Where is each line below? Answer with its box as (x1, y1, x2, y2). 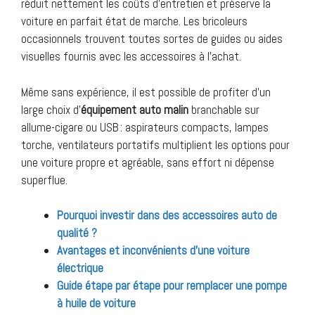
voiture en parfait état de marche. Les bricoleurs (21, 13, 247, 30)
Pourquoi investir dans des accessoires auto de (57, 207, 277, 224)
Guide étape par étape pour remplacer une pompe (57, 278, 287, 294)
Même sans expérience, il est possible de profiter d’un (21, 84, 271, 100)
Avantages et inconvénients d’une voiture (57, 243, 250, 259)
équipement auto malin (81, 101, 188, 117)
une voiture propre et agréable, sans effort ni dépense (21, 154, 274, 170)
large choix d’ (21, 101, 81, 117)
